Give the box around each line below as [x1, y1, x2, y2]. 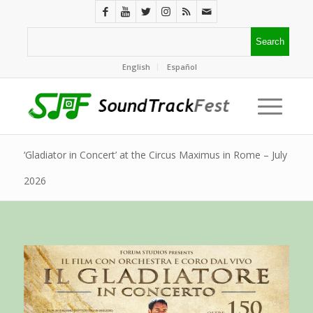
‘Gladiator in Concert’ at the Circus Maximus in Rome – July [23, 148, 287, 161]
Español [167, 61, 198, 72]
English [122, 61, 151, 72]
